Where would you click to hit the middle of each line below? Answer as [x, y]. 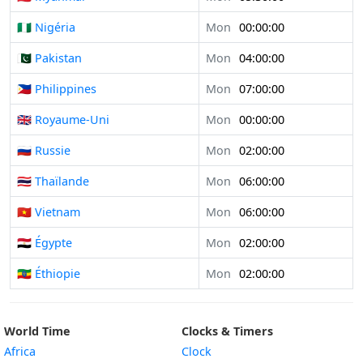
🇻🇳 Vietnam [49, 212]
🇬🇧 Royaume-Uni [63, 120]
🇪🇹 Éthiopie [49, 274]
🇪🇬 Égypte [45, 243]
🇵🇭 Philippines [57, 89]
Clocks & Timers [227, 331]
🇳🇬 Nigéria [46, 28]
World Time [37, 331]
